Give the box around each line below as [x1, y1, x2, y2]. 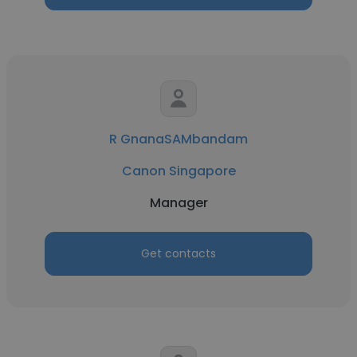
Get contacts [141, 245, 216, 261]
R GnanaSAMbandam [109, 130, 248, 148]
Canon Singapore [121, 162, 236, 180]
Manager [149, 194, 208, 212]
